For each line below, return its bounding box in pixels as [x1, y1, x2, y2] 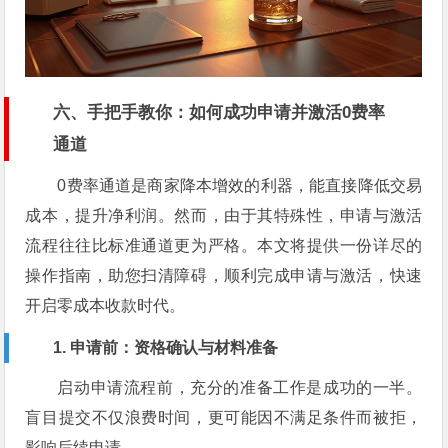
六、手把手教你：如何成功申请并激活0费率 [53, 102, 386, 122]
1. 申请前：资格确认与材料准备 [53, 338, 279, 356]
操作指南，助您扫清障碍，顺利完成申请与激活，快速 [25, 266, 423, 284]
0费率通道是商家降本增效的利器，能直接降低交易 [57, 176, 423, 194]
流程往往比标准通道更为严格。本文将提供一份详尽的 [25, 236, 423, 254]
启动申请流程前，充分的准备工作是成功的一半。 [57, 378, 423, 396]
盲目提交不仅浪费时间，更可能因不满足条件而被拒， [25, 408, 423, 426]
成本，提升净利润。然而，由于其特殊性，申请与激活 [25, 206, 423, 224]
